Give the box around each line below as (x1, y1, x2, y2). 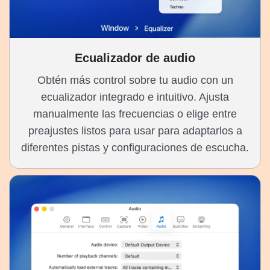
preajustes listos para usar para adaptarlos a (28, 125, 242, 137)
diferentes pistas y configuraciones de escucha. (21, 142, 249, 154)
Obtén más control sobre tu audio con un (37, 74, 233, 87)
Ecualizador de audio (75, 51, 195, 65)
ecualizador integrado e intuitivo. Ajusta (41, 91, 229, 104)
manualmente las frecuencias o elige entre (33, 108, 237, 121)
